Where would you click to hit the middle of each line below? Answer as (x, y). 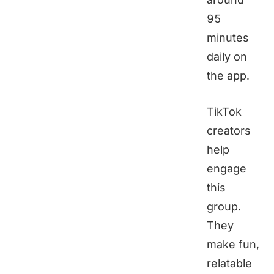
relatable (229, 264)
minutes (228, 38)
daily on (227, 57)
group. (224, 207)
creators (229, 131)
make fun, (233, 245)
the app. (228, 76)
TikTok (224, 112)
